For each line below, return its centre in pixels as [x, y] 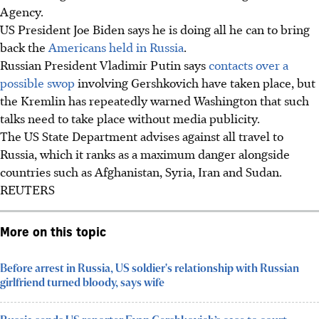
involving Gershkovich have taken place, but [195, 82]
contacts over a [249, 64]
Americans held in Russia [116, 47]
